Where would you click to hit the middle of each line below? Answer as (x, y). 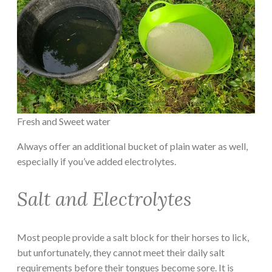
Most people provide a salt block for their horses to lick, (133, 237)
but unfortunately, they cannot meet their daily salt (121, 252)
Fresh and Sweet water (64, 121)
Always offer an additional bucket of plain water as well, (132, 146)
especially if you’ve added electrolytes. (97, 161)
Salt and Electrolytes (104, 199)
